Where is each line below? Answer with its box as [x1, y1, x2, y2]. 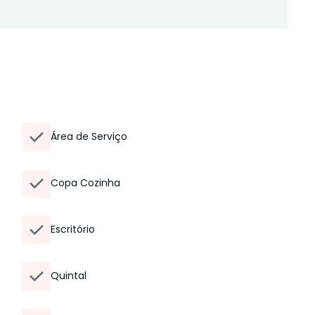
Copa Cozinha [51, 176, 120, 190]
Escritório [51, 222, 95, 236]
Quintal [51, 269, 86, 283]
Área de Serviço [51, 129, 127, 143]
